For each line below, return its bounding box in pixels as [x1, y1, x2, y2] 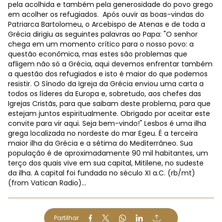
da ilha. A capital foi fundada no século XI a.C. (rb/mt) [8, 168, 195, 178]
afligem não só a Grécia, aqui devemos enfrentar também [8, 59, 213, 69]
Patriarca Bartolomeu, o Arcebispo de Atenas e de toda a [8, 19, 205, 29]
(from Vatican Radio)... [8, 178, 86, 188]
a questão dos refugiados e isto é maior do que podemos [8, 69, 208, 79]
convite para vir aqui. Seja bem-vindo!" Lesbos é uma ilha [8, 118, 206, 128]
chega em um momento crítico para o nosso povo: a [8, 39, 194, 49]
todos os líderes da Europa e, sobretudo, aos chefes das [8, 89, 201, 99]
